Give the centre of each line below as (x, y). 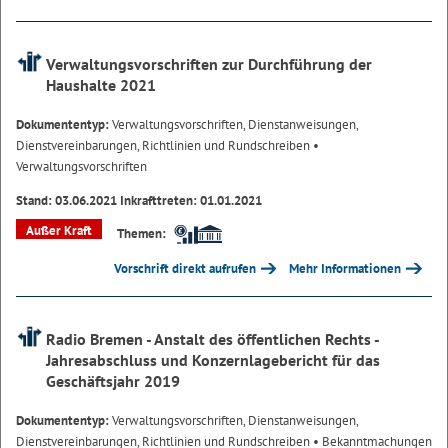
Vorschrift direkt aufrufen (184, 268)
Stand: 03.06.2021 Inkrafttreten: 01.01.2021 (139, 200)
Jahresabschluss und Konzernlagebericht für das (213, 359)
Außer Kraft (59, 230)
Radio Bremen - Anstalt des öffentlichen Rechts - (212, 338)
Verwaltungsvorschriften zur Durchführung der (209, 63)
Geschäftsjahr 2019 (113, 380)
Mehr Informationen (345, 268)
